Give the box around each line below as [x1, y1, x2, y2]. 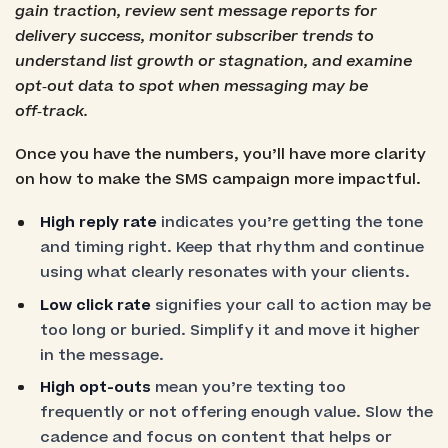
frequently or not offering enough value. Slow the [40, 401, 434, 423]
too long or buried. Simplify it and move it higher [40, 319, 421, 341]
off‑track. [14, 101, 88, 123]
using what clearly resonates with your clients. [40, 262, 411, 284]
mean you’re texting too [155, 376, 347, 398]
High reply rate [40, 212, 158, 234]
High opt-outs [40, 376, 156, 398]
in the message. [40, 344, 165, 366]
